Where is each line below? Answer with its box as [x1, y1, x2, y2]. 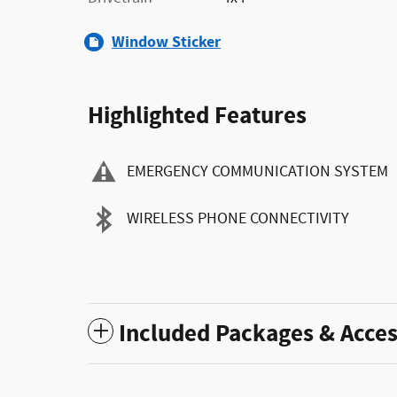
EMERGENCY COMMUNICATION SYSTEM [127, 161, 388, 183]
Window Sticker [112, 30, 221, 53]
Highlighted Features [88, 99, 307, 132]
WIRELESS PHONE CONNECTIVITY [127, 208, 349, 230]
